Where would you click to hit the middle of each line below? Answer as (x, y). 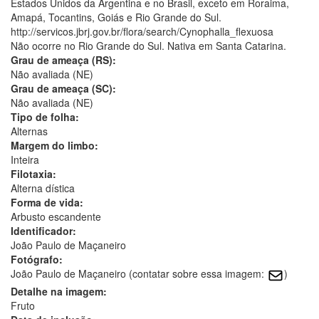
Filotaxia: (33, 174)
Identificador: (43, 231)
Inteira (25, 160)
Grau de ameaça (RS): (63, 60)
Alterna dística (43, 188)
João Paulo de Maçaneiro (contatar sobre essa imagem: (139, 274)
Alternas (29, 131)
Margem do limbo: (54, 146)
